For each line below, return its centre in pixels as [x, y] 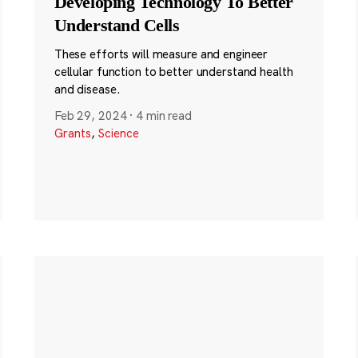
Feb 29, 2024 [90, 116]
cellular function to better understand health [173, 72]
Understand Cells [117, 25]
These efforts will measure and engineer [161, 54]
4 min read [164, 116]
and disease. [87, 89]
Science [118, 133]
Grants [72, 133]
